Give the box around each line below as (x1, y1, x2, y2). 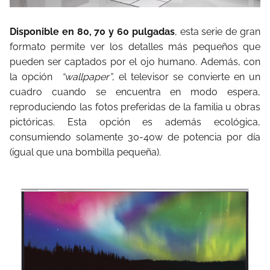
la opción (10, 71, 53, 83)
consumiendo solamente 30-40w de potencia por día (10, 131, 260, 143)
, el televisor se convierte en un (111, 71, 261, 83)
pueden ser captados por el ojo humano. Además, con (10, 55, 260, 67)
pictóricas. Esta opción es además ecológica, (10, 116, 260, 128)
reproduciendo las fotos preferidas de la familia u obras (10, 101, 260, 113)
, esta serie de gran (174, 25, 261, 37)
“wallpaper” (61, 71, 112, 83)
